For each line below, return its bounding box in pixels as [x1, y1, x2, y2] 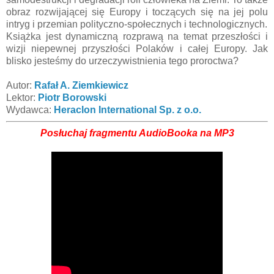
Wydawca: [6, 104, 54, 115]
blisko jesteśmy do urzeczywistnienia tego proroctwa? [6, 55, 239, 66]
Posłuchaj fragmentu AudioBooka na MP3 [40, 127, 234, 138]
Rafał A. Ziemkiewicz [34, 80, 128, 91]
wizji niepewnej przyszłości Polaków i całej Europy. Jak [6, 43, 268, 54]
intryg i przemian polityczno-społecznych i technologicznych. [6, 18, 267, 29]
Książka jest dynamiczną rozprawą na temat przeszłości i [6, 31, 268, 42]
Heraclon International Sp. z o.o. [54, 104, 201, 115]
